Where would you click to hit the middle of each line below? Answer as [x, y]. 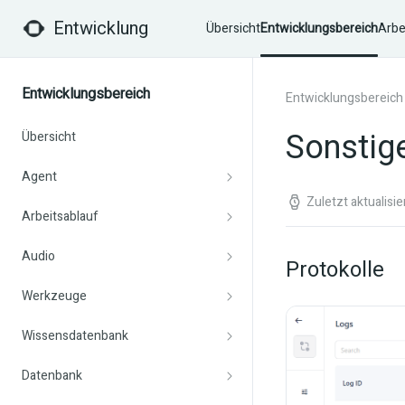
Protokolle [335, 270]
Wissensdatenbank [75, 336]
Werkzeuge [54, 296]
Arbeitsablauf [60, 217]
